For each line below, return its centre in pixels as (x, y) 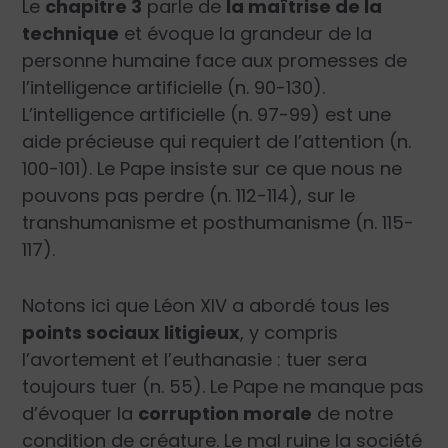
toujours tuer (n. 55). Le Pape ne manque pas (223, 387)
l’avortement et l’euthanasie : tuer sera (195, 360)
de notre (353, 414)
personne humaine (106, 61)
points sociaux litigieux (131, 333)
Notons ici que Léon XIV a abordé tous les (206, 306)
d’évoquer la (80, 414)
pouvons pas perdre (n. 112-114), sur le (189, 196)
